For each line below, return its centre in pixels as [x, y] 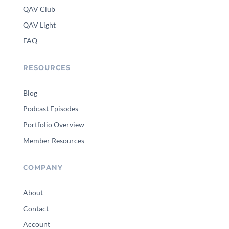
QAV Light [39, 25]
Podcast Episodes [50, 108]
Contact [36, 208]
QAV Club [39, 9]
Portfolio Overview [53, 124]
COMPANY [43, 167]
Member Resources [53, 140]
